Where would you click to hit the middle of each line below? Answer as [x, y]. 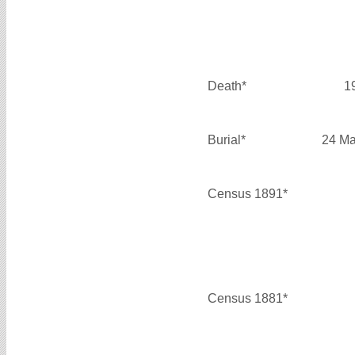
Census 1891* [248, 193]
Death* [227, 86]
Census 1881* [248, 298]
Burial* [227, 139]
